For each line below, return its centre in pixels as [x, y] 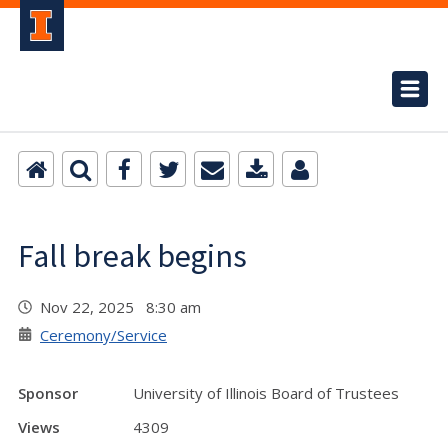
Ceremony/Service [103, 335]
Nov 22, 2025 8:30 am [124, 307]
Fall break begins [132, 256]
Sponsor [48, 393]
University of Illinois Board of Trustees [266, 393]
